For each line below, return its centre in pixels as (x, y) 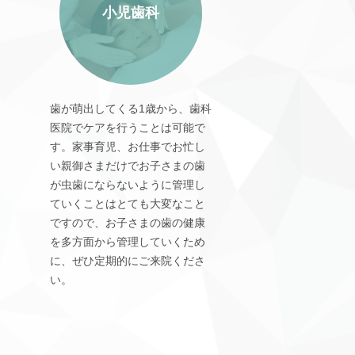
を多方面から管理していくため (127, 241)
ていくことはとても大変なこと (127, 203)
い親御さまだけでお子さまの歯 (127, 165)
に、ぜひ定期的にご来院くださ (127, 260)
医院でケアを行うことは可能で (127, 127)
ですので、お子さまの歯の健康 (127, 222)
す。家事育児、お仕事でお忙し (127, 146)
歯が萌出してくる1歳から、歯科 (130, 108)
